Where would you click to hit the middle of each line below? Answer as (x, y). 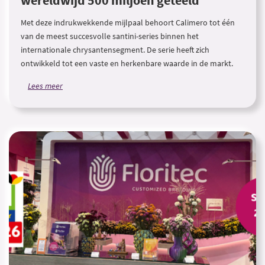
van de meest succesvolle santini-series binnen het (110, 36)
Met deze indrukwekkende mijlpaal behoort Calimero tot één (128, 22)
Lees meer (45, 86)
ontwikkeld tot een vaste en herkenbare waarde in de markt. (127, 63)
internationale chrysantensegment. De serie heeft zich (115, 50)
